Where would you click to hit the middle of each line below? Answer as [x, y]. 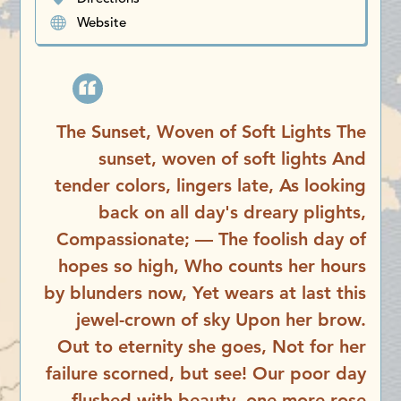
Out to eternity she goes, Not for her [211, 347]
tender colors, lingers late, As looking [210, 186]
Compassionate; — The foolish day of [211, 239]
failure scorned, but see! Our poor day [205, 374]
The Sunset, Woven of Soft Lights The [211, 132]
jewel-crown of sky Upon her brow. [221, 320]
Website [102, 21]
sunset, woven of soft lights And [232, 159]
